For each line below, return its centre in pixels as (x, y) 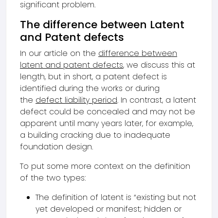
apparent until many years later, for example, (107, 123)
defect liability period (76, 100)
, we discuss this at (159, 65)
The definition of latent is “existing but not (116, 197)
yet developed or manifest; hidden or (109, 209)
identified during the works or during (90, 88)
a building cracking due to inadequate (95, 135)
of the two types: (53, 178)
